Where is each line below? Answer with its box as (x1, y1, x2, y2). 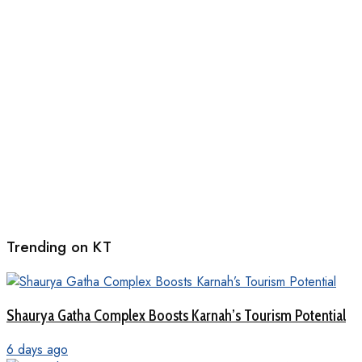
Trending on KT (6, 235, 112, 258)
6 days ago (6, 339, 68, 359)
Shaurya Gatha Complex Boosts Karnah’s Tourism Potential (6, 306, 346, 326)
